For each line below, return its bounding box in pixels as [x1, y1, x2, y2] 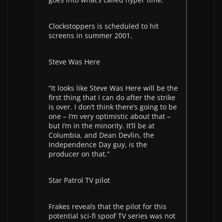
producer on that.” [49, 149, 110, 159]
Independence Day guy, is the [49, 140, 147, 149]
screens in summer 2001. [49, 31, 132, 40]
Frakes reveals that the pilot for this [49, 202, 166, 211]
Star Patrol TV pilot [49, 175, 110, 185]
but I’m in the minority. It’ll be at [49, 121, 155, 130]
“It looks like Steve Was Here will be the [49, 83, 178, 93]
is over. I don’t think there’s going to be [49, 102, 177, 111]
